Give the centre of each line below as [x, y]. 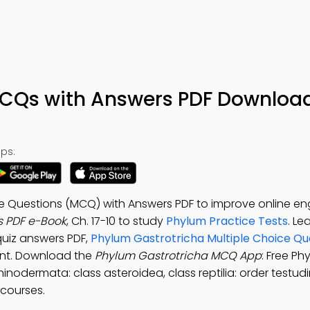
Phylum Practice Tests [227, 221]
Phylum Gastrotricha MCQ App [178, 256]
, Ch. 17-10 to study [116, 221]
